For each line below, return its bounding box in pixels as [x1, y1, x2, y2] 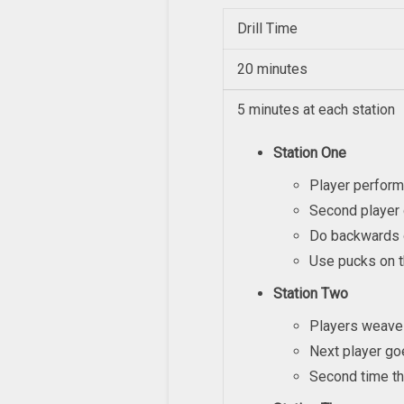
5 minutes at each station [237, 101, 395, 119]
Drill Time [237, 20, 298, 38]
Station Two [273, 285, 348, 303]
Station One [273, 144, 346, 162]
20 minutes [237, 60, 308, 78]
